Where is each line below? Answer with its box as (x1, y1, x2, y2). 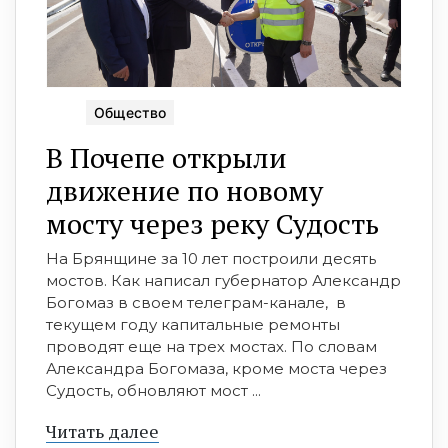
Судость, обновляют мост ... (46, 380, 261, 400)
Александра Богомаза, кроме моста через (46, 358, 387, 378)
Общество (94, 103, 166, 121)
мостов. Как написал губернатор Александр (46, 270, 401, 290)
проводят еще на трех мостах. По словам (46, 336, 377, 356)
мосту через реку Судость (46, 204, 379, 242)
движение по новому (46, 171, 323, 209)
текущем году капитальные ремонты (46, 314, 340, 334)
